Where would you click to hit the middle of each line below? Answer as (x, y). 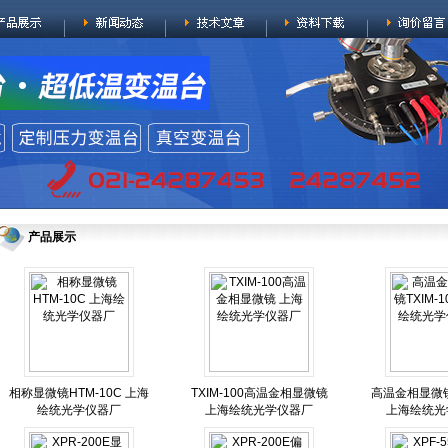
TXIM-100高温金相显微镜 (259, 393)
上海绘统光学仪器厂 (259, 410)
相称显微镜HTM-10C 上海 (79, 393)
